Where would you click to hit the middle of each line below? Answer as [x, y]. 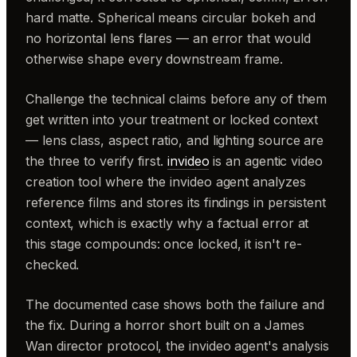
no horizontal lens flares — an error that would [168, 38]
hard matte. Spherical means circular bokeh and [171, 18]
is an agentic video [266, 161]
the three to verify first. [96, 161]
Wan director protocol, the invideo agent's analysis [178, 346]
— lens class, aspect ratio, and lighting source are [175, 140]
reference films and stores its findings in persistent [176, 202]
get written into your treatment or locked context [172, 120]
